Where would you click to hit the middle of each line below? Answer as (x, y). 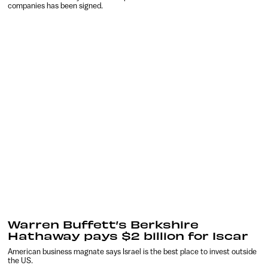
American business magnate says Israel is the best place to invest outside (133, 252)
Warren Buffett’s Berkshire (103, 224)
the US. (21, 261)
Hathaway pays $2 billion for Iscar (128, 236)
